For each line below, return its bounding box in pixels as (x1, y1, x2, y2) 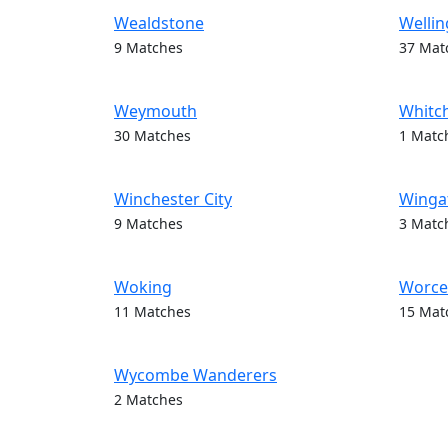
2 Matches (114, 390, 183, 409)
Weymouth (114, 100, 197, 122)
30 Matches (114, 126, 191, 145)
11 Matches (114, 302, 191, 321)
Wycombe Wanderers (114, 364, 277, 386)
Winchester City (114, 188, 232, 210)
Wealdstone (114, 12, 204, 34)
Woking (114, 276, 172, 298)
